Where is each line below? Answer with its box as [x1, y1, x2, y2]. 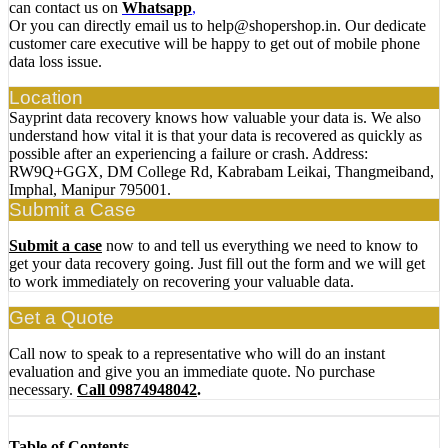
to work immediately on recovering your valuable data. [9, 273, 354, 291]
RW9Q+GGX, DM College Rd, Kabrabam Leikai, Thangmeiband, [9, 163, 434, 181]
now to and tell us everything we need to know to [106, 237, 418, 255]
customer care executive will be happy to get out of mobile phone [9, 35, 420, 53]
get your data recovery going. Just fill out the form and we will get [9, 255, 425, 273]
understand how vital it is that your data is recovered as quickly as [9, 127, 422, 145]
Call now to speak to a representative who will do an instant [9, 345, 385, 363]
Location [9, 87, 83, 109]
